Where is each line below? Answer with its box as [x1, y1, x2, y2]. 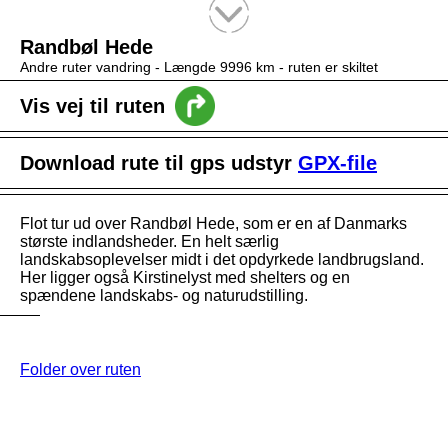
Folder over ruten [20, 361, 141, 378]
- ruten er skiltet [279, 59, 378, 75]
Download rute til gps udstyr [20, 152, 298, 174]
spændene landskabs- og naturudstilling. [20, 287, 308, 304]
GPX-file [298, 152, 377, 174]
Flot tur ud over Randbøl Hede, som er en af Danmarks [20, 215, 407, 232]
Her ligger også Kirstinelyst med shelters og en [20, 269, 350, 286]
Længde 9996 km [164, 59, 279, 75]
